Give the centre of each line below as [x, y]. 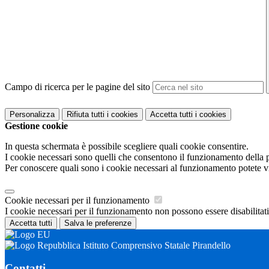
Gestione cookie [36, 125]
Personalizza [32, 114]
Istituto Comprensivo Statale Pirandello [156, 245]
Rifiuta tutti [86, 114]
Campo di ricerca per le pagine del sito [77, 87]
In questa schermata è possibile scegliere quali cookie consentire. [127, 146]
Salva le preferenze [98, 223]
